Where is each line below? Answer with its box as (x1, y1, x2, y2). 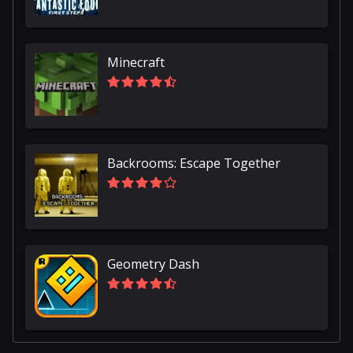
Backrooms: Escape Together (107, 154, 281, 173)
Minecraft (107, 54, 165, 72)
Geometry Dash (107, 255, 199, 273)
